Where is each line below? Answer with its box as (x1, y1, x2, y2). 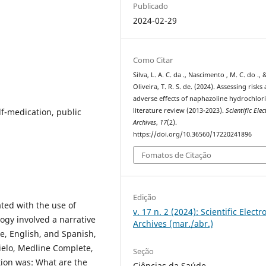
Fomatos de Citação (141, 150, 212, 161)
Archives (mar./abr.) (133, 218, 214, 230)
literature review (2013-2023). (133, 106, 226, 115)
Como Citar (133, 54, 173, 65)
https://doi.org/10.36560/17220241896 (133, 129, 252, 138)
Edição (133, 192, 157, 203)
